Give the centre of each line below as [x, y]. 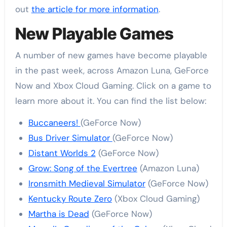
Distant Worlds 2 [62, 153]
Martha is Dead [59, 214]
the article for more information [95, 9]
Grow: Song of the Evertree [83, 168]
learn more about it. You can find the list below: [110, 101]
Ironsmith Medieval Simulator [87, 183]
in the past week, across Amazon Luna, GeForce [112, 70]
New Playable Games [94, 34]
